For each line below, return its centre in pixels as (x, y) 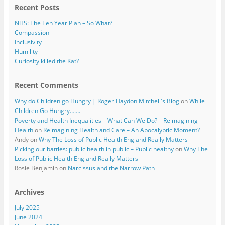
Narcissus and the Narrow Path (111, 168)
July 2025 (27, 207)
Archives (29, 192)
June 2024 (28, 217)
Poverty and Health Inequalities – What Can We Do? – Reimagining (106, 120)
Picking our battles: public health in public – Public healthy (94, 149)
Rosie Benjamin (36, 168)
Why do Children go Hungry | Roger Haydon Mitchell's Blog (97, 101)
